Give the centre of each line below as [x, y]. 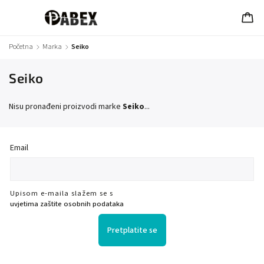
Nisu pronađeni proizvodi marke [66, 107]
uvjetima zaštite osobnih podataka [67, 204]
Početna [21, 47]
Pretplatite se [132, 230]
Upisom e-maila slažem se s [62, 194]
